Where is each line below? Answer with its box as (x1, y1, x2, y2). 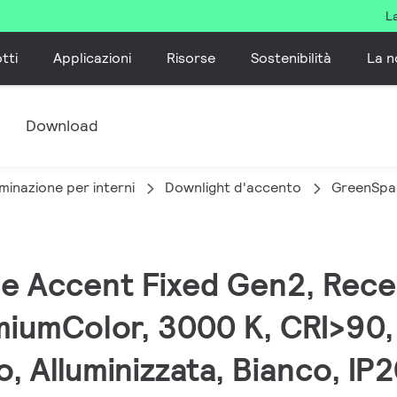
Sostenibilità (251, 48, 332, 67)
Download (26, 115, 98, 136)
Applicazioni (53, 48, 132, 67)
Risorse (167, 48, 216, 67)
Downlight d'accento (165, 178, 301, 197)
